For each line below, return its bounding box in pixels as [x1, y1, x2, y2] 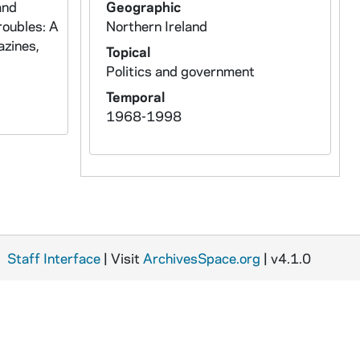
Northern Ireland [105, 17, 207, 35]
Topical [105, 43, 150, 60]
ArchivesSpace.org [143, 249, 260, 267]
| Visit [100, 249, 143, 267]
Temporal [105, 88, 165, 105]
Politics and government [105, 62, 255, 80]
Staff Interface [7, 249, 100, 267]
